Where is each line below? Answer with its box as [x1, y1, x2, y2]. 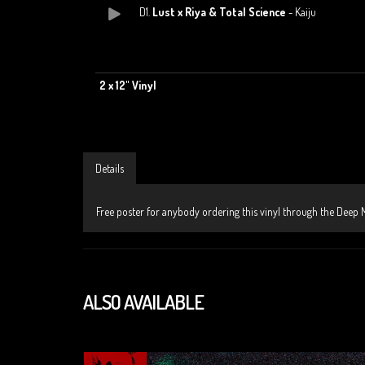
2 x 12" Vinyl [99, 78, 156, 93]
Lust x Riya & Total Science [152, 5, 286, 20]
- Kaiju [286, 5, 316, 20]
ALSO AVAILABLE [83, 289, 204, 315]
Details [95, 161, 124, 176]
